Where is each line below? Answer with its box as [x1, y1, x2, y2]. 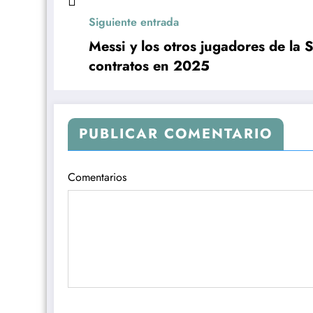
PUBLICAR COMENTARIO [79, 124, 272, 145]
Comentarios [68, 169, 126, 186]
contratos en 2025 [89, 56, 210, 77]
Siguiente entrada [89, 14, 179, 31]
